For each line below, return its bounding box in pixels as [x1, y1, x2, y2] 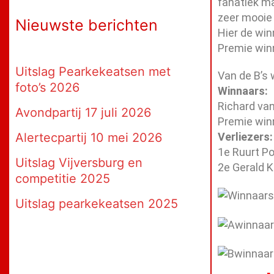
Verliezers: [217, 130, 273, 143]
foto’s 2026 [15, 80, 80, 95]
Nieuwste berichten [15, 15, 158, 34]
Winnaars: [217, 84, 268, 97]
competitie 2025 [15, 171, 110, 187]
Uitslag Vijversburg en [15, 155, 143, 171]
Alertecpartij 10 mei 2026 [15, 130, 162, 146]
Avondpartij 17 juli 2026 [15, 105, 151, 120]
